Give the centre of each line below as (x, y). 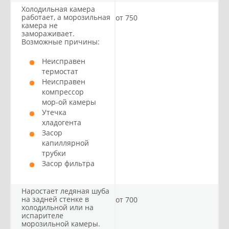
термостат (60, 71)
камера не (40, 25)
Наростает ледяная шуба (65, 191)
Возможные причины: (61, 42)
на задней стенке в (55, 199)
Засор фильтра (68, 163)
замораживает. (48, 33)
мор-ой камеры (69, 102)
